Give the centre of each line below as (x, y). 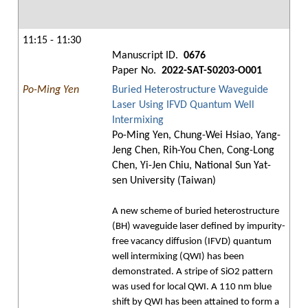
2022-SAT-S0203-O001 (210, 71)
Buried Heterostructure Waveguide (190, 90)
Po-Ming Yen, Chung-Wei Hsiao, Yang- (196, 135)
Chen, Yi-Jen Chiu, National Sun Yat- (191, 166)
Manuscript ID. (146, 56)
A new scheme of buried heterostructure (196, 211)
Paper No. (135, 71)
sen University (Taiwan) (164, 181)
